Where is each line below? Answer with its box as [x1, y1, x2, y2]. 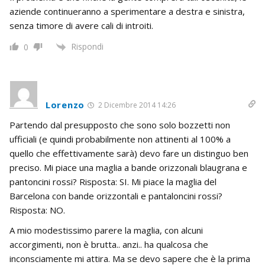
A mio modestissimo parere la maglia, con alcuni [9, 224, 203, 236]
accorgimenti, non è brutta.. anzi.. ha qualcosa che [9, 238, 208, 250]
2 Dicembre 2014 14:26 [96, 99, 176, 110]
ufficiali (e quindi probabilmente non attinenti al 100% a [9, 132, 231, 145]
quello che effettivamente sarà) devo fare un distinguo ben [9, 147, 248, 159]
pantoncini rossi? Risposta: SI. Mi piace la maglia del [9, 175, 216, 188]
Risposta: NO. [9, 203, 65, 216]
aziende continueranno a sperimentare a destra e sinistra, [9, 5, 245, 17]
